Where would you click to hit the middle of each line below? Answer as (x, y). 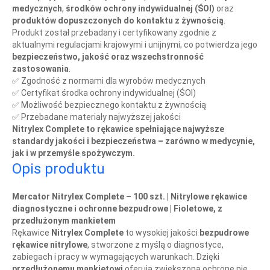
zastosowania (40, 69)
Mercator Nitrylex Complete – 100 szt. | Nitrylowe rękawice (130, 197)
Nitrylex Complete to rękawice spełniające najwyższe (118, 129)
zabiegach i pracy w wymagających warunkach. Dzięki (116, 257)
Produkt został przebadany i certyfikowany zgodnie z (114, 33)
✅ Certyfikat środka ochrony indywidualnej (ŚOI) (104, 93)
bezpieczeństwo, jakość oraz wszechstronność (108, 57)
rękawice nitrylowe (50, 245)
